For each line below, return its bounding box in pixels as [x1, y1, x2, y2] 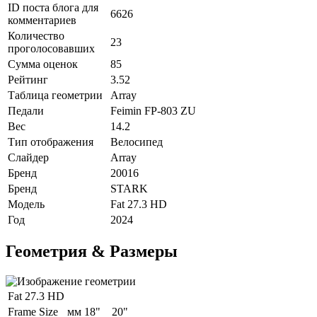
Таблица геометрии [8, 88, 105, 101]
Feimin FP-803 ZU [110, 104, 196, 117]
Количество [8, 29, 64, 42]
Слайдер [8, 151, 52, 163]
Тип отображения [8, 135, 96, 148]
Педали [8, 104, 47, 117]
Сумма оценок [8, 57, 81, 70]
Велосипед [110, 135, 163, 148]
